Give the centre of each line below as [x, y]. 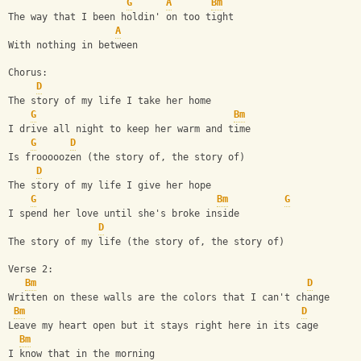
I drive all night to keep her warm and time [129, 129]
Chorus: [28, 73]
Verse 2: [31, 270]
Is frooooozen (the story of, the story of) [127, 158]
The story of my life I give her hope [110, 186]
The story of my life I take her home [110, 101]
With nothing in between [73, 46]
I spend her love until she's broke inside [124, 214]
